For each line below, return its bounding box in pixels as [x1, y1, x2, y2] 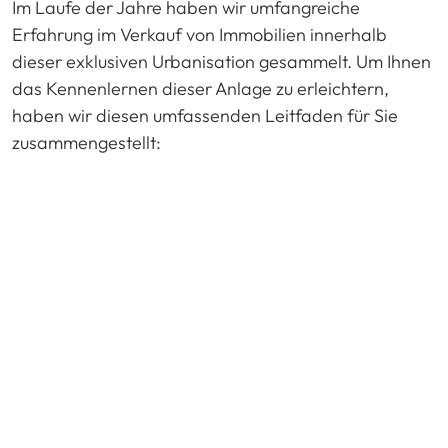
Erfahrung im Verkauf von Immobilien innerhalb [12, 22, 387, 46]
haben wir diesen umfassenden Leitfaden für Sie [12, 103, 398, 127]
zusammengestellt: [12, 130, 161, 154]
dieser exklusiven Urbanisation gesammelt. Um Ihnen [12, 49, 431, 73]
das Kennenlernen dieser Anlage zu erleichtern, [12, 76, 389, 100]
